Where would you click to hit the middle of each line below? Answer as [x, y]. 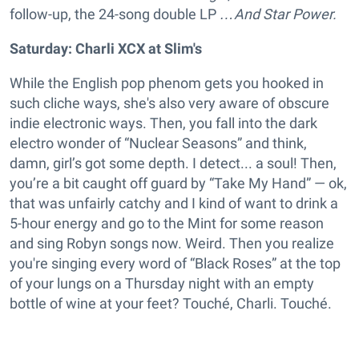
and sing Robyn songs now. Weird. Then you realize [172, 243]
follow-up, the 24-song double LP [115, 14]
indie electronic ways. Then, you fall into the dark [163, 123]
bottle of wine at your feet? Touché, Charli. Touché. [171, 303]
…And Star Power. [278, 14]
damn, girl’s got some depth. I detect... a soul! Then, [173, 163]
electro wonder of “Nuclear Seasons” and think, [158, 143]
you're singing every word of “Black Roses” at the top [175, 263]
